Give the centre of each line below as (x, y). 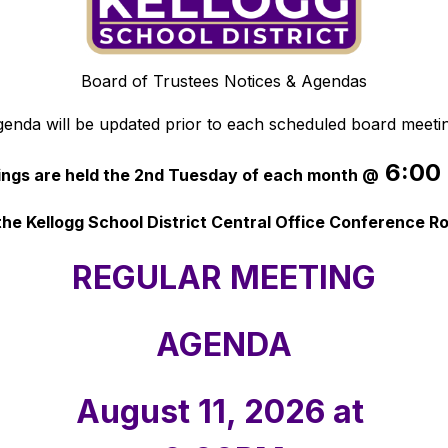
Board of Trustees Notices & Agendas (223, 81)
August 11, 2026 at (219, 412)
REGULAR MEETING (223, 278)
